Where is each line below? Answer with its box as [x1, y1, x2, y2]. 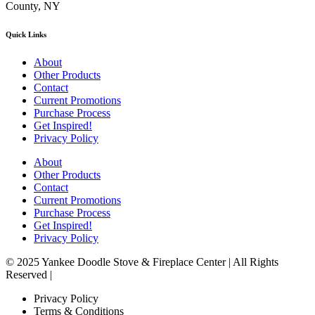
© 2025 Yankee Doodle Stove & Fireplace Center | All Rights [6, 256, 278, 269]
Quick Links [6, 30, 46, 39]
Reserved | [6, 269, 52, 281]
